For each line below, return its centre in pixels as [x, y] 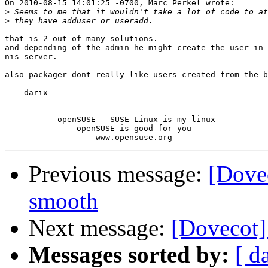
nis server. [31, 57]
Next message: [100, 228]
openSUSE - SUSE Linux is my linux [110, 120]
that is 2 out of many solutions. [81, 39]
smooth [63, 201]
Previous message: [118, 174]
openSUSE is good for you [98, 129]
